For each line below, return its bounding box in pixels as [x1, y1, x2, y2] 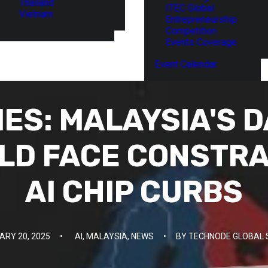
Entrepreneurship [166, 14, 237, 25]
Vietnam [19, 8, 53, 20]
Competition [166, 25, 217, 36]
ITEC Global [166, 2, 214, 14]
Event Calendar [155, 59, 217, 70]
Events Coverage [166, 36, 237, 48]
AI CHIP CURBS [25, 174, 243, 210]
